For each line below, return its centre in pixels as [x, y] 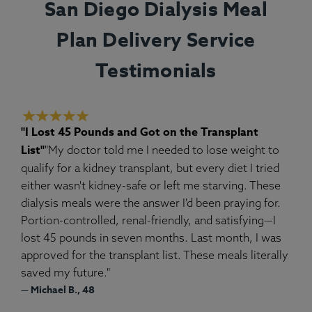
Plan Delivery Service [156, 40]
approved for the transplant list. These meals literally [155, 255]
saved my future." [65, 272]
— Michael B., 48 [58, 290]
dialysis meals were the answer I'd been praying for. [151, 202]
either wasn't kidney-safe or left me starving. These [151, 185]
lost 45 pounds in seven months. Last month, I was [151, 237]
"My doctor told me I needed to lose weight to [162, 149]
